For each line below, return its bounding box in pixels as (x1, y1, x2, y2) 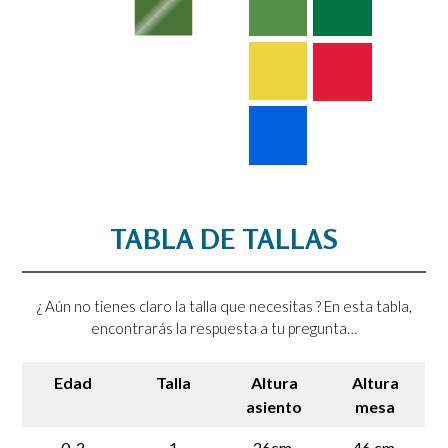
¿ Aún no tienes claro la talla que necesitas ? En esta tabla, (36, 297, 412, 316)
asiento (246, 396, 302, 416)
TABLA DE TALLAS (110, 221, 338, 256)
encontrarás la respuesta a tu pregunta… (91, 319, 357, 338)
